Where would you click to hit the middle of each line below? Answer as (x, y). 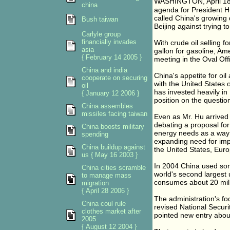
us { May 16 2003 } (110, 155)
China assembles (107, 106)
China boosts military (113, 127)
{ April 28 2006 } (105, 191)
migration (95, 183)
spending (95, 134)
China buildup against (113, 147)
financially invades (109, 42)
